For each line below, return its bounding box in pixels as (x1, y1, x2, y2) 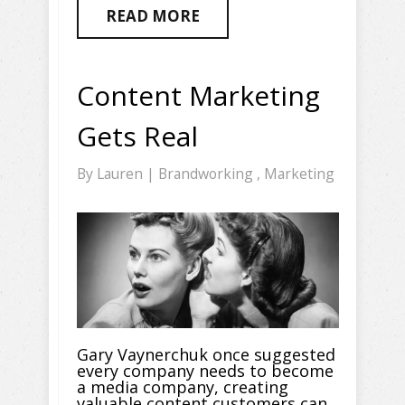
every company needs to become (77, 360, 334, 382)
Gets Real (77, 117, 198, 155)
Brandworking (158, 163, 257, 184)
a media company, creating (77, 376, 288, 399)
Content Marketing (77, 76, 320, 114)
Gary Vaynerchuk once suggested (77, 344, 335, 366)
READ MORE (106, 5, 200, 26)
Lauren (97, 163, 146, 184)
